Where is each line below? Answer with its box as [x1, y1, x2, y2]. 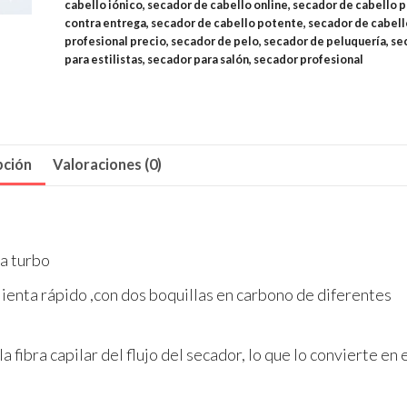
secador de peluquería [263, 35, 386, 49]
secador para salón [146, 53, 249, 67]
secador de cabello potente [150, 16, 303, 31]
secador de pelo [170, 35, 259, 49]
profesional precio [64, 35, 166, 49]
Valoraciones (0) [52, 154, 162, 173]
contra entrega [64, 16, 146, 31]
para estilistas [64, 53, 143, 67]
